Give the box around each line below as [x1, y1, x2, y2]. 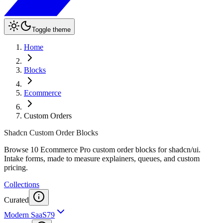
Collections [4, 180, 39, 189]
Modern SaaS [4, 211, 47, 219]
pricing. [4, 163, 28, 172]
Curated [4, 196, 29, 204]
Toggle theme [32, 26, 71, 33]
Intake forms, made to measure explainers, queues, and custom [4, 154, 200, 163]
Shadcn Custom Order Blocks [4, 128, 98, 137]
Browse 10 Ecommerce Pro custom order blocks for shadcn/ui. [4, 145, 201, 154]
